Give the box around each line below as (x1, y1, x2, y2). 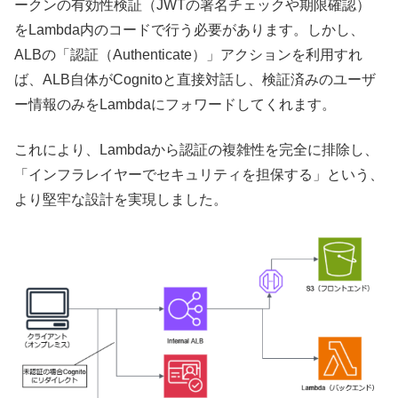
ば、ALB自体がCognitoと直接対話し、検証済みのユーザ (14, 72, 376, 88)
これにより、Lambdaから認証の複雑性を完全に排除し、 (14, 141, 378, 157)
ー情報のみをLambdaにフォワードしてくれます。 (14, 97, 336, 113)
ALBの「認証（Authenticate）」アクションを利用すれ (14, 47, 362, 63)
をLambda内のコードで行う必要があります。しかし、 (14, 22, 364, 38)
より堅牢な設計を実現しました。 (14, 191, 227, 207)
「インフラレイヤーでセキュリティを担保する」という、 (14, 166, 384, 182)
